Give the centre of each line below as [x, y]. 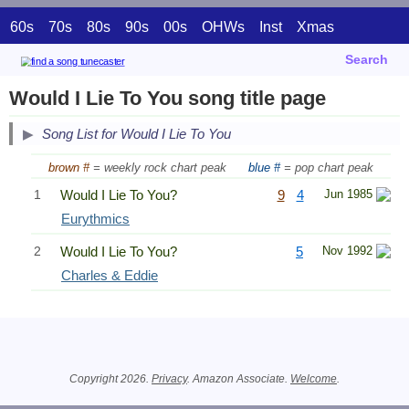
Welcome [314, 378]
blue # [264, 167]
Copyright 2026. [110, 378]
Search [367, 59]
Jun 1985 [348, 194]
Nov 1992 [347, 250]
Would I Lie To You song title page [168, 98]
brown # [69, 167]
